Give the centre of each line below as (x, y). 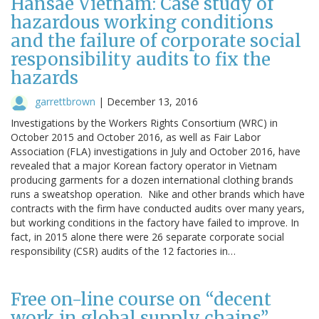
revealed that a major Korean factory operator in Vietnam (144, 165)
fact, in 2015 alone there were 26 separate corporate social (147, 236)
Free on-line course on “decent (141, 299)
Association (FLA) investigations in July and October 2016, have (156, 151)
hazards (45, 78)
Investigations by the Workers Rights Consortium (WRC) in (144, 122)
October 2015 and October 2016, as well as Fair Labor (136, 137)
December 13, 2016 (152, 101)
